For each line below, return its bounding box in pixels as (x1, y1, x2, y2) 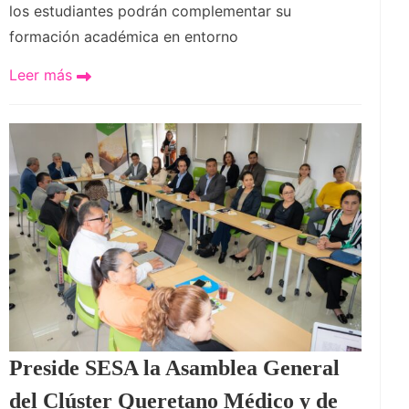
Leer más (9, 66, 77, 85)
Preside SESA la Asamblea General (9, 356, 340, 381)
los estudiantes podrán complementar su (9, 2, 291, 21)
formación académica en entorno (9, 27, 238, 47)
